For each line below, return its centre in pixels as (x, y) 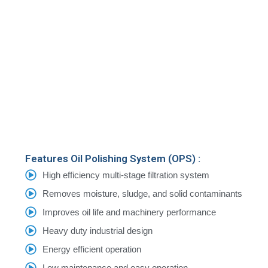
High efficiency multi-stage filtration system (126, 175)
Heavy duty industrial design (97, 231)
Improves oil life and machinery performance (129, 212)
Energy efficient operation (92, 249)
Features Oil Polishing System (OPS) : (113, 159)
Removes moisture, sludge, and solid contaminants (142, 194)
